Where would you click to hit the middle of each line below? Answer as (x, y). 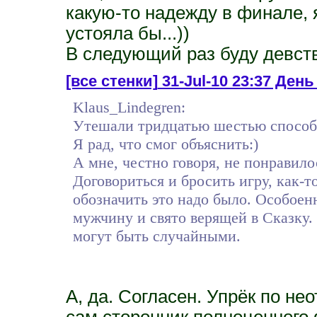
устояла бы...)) (127, 33)
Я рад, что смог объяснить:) (165, 144)
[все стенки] (111, 81)
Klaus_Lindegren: (129, 107)
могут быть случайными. (156, 236)
